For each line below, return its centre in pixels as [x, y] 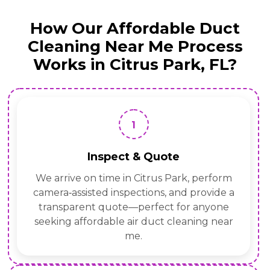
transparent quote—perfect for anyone [133, 207]
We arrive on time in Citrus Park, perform [133, 178]
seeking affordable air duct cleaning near [133, 222]
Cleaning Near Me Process [135, 47]
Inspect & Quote [133, 157]
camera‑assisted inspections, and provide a [133, 193]
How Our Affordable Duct [135, 29]
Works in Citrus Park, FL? [135, 65]
